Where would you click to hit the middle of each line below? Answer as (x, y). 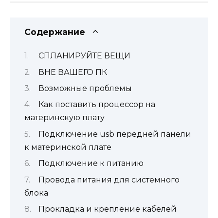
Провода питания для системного (109, 180)
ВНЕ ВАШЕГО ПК (73, 72)
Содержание (55, 32)
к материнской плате (68, 147)
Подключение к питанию (91, 163)
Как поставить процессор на (97, 105)
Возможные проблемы (85, 88)
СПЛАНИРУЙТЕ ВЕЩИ (84, 56)
